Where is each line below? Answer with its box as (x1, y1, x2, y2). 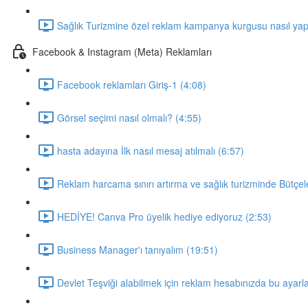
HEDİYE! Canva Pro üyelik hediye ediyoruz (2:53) (57, 209, 272, 223)
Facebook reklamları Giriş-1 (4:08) (57, 77, 206, 91)
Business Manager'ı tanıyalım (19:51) (57, 242, 218, 256)
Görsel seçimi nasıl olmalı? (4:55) (57, 110, 201, 124)
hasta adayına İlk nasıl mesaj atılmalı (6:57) (57, 143, 244, 157)
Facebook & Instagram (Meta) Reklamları (32, 44, 212, 58)
